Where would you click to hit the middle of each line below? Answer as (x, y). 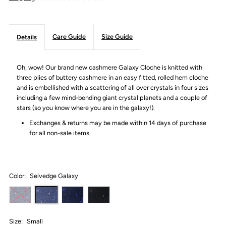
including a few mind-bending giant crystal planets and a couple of (112, 97)
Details (27, 37)
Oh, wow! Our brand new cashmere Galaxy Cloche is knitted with (110, 67)
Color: (18, 176)
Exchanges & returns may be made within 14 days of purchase (118, 123)
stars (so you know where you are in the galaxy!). (87, 107)
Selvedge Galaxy (54, 176)
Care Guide (69, 36)
